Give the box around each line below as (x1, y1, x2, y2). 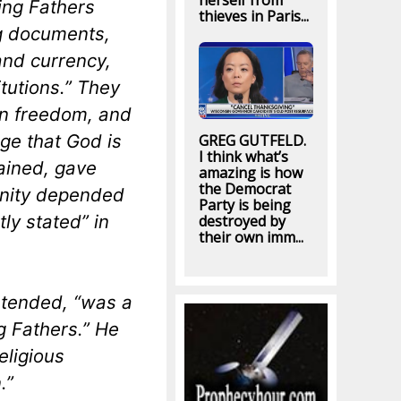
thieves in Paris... (198, 6, 309, 27)
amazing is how (198, 163, 303, 183)
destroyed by (198, 211, 286, 232)
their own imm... (198, 227, 303, 248)
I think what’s (198, 147, 288, 167)
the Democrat (198, 179, 291, 200)
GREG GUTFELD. (198, 131, 306, 151)
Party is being (198, 195, 291, 216)
